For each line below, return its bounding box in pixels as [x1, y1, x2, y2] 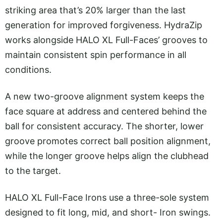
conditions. [5, 64, 54, 75]
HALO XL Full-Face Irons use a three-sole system [5, 192, 209, 203]
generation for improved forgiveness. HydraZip [5, 19, 202, 30]
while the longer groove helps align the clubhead [5, 151, 209, 162]
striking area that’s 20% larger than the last [5, 4, 186, 15]
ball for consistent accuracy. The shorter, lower [5, 121, 204, 132]
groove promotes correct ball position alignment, [5, 136, 211, 147]
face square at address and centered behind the [5, 106, 207, 117]
